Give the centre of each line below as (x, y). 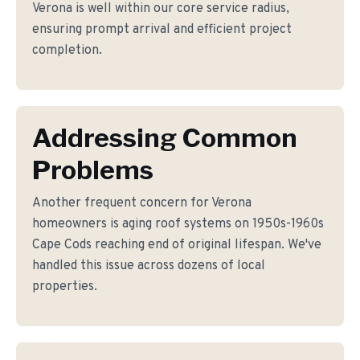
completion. (67, 51)
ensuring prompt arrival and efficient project (162, 30)
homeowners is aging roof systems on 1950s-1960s (178, 224)
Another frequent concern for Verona (142, 203)
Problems (93, 170)
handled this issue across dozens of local (149, 266)
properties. (65, 287)
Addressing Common (165, 138)
